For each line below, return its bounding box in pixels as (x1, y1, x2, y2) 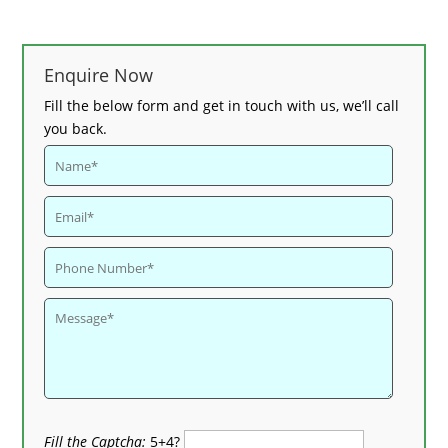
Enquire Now (44, 63, 154, 87)
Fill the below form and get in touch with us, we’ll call (44, 96, 400, 115)
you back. (44, 119, 108, 138)
